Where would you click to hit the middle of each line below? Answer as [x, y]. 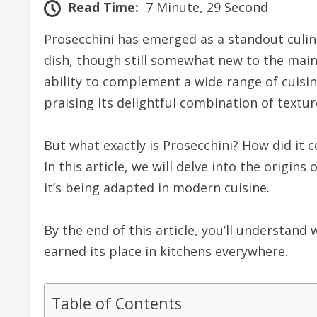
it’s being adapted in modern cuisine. [157, 187]
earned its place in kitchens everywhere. [166, 251]
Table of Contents [117, 303]
